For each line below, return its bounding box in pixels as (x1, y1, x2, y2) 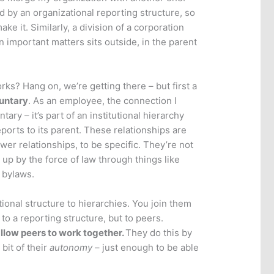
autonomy (50, 242, 95, 254)
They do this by (125, 227, 193, 239)
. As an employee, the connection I (28, 95, 177, 107)
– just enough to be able (95, 242, 199, 254)
